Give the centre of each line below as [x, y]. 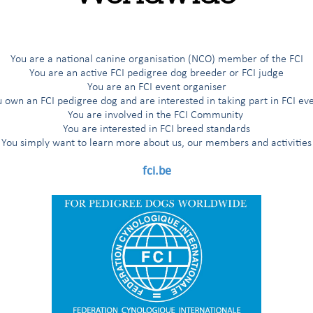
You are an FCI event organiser [156, 87]
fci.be [156, 170]
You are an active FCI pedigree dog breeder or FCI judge [156, 73]
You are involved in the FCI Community [156, 115]
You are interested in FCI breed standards [156, 129]
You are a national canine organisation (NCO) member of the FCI [156, 59]
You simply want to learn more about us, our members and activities [156, 143]
